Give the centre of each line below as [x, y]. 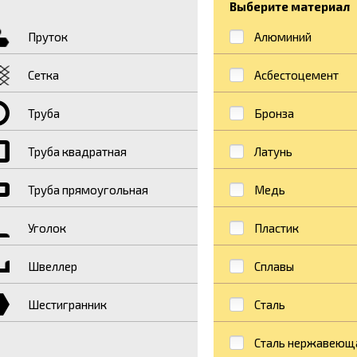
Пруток [47, 37]
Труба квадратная [77, 152]
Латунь [273, 152]
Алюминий [282, 37]
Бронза [274, 114]
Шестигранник [67, 305]
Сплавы [274, 267]
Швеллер [52, 267]
